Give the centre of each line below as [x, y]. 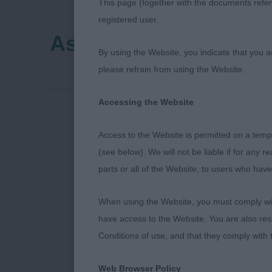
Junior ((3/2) [236, 263]
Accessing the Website [146, 102]
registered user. [128, 19]
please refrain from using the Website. [172, 69]
